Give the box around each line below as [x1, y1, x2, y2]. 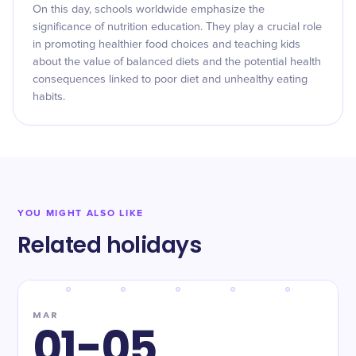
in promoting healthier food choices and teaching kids [33, 39, 300, 50]
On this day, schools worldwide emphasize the [33, 4, 265, 15]
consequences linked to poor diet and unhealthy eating [33, 74, 308, 85]
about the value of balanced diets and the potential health [33, 56, 321, 68]
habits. [33, 91, 65, 103]
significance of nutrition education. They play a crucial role [33, 21, 322, 33]
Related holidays [17, 230, 202, 261]
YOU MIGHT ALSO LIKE [17, 207, 144, 219]
